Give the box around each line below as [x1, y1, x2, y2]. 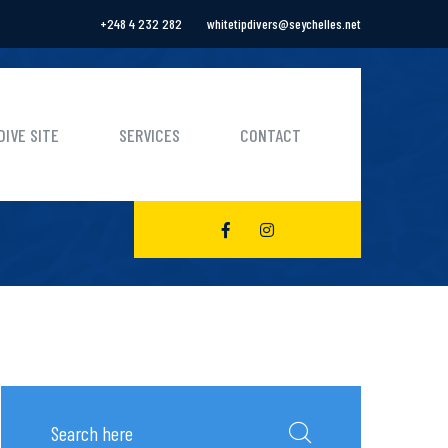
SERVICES [119, 123, 180, 146]
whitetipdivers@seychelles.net [207, 15, 361, 32]
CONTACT [240, 123, 301, 146]
